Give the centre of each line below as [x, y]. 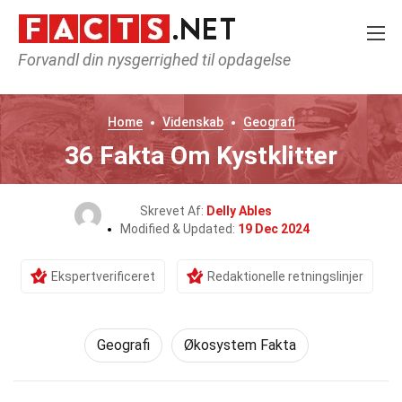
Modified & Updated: [179, 229]
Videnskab [192, 122]
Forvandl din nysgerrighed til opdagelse [154, 60]
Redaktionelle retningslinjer [285, 276]
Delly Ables [239, 211]
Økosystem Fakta [240, 345]
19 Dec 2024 [273, 229]
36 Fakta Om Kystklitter [201, 156]
